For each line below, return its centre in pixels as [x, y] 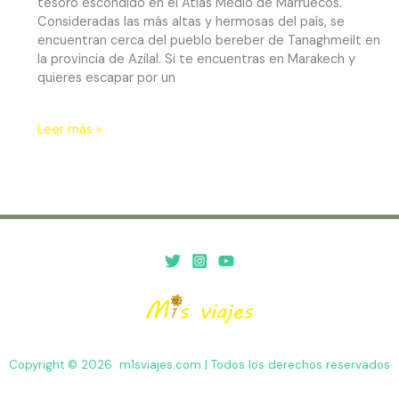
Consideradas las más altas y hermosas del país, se [191, 21]
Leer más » [69, 129]
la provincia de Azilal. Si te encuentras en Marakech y [196, 59]
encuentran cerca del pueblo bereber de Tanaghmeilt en [208, 40]
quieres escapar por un [106, 77]
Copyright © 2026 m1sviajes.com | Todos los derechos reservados [199, 365]
